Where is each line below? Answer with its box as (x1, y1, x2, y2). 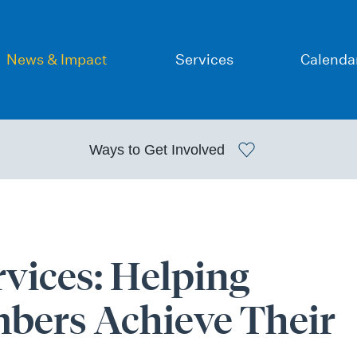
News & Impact (6, 51, 108, 68)
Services (175, 51, 233, 68)
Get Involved (143, 141, 225, 158)
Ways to (88, 141, 144, 158)
